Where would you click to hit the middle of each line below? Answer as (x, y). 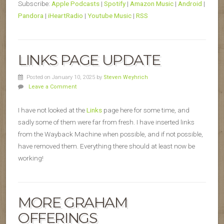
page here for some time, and (146, 110)
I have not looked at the (52, 110)
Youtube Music (109, 16)
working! (31, 158)
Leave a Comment (52, 87)
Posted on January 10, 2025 (61, 77)
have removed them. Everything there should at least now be (106, 146)
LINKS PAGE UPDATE (89, 60)
